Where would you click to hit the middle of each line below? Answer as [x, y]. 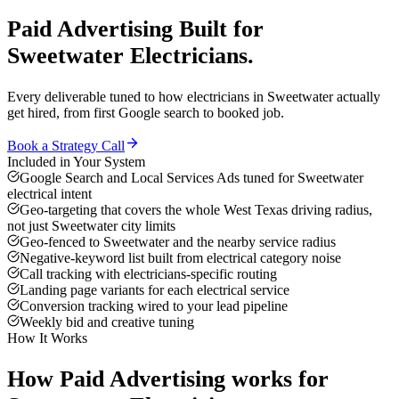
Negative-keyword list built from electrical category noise [180, 258]
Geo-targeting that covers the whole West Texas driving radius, [196, 210]
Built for [218, 29]
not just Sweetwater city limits [91, 226]
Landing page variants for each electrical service [155, 290]
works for [277, 379]
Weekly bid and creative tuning [107, 322]
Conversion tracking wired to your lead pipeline [154, 306]
